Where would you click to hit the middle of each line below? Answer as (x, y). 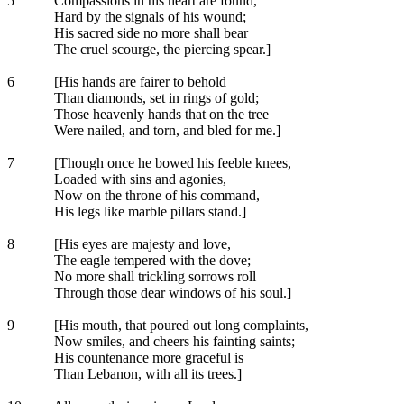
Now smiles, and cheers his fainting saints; (173, 341)
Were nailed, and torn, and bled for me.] (165, 130)
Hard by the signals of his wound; (148, 17)
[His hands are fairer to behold (138, 82)
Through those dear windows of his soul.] (171, 293)
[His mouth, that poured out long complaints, (179, 325)
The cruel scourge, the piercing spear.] (161, 49)
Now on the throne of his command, (155, 195)
